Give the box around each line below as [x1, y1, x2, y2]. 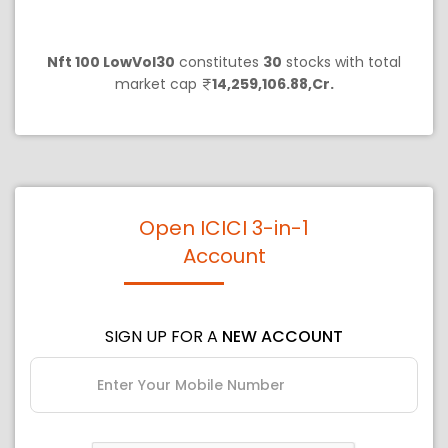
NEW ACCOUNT [222, 325, 343, 349]
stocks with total [282, 52, 401, 73]
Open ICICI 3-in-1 [139, 214, 309, 243]
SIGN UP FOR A [105, 325, 222, 349]
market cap [114, 74, 201, 95]
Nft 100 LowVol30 [47, 52, 175, 73]
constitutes [175, 52, 263, 73]
